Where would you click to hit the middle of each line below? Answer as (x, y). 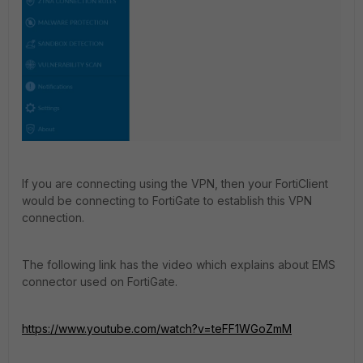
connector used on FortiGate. (100, 282)
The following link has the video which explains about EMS (179, 265)
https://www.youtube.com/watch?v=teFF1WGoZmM (157, 329)
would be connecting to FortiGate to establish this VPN (167, 201)
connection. (53, 218)
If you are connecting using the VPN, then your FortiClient (175, 184)
